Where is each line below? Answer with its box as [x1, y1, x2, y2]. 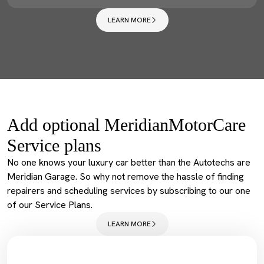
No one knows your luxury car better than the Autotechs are [7, 156, 250, 169]
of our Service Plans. [7, 199, 93, 211]
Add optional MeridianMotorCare [7, 115, 246, 134]
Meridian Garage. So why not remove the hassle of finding [7, 170, 244, 183]
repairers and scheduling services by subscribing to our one [7, 184, 250, 197]
